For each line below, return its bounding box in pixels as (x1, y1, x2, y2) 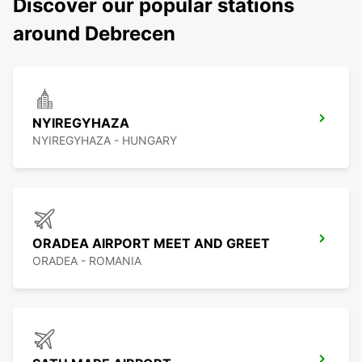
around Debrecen (13, 22, 175, 46)
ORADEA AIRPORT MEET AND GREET (32, 235, 270, 252)
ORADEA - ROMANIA (32, 254, 141, 268)
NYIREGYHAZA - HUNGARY (32, 133, 177, 148)
